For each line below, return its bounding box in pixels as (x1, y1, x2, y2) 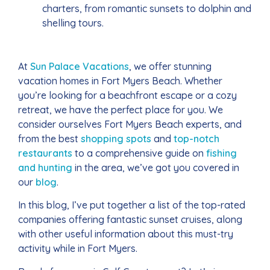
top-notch (174, 133, 219, 145)
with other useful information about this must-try (18, 228, 233, 240)
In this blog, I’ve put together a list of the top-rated (18, 199, 245, 212)
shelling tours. (42, 17, 104, 29)
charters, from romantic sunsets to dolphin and (42, 2, 251, 14)
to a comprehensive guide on (72, 147, 206, 159)
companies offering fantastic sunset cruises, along (18, 213, 242, 226)
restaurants (18, 147, 72, 159)
